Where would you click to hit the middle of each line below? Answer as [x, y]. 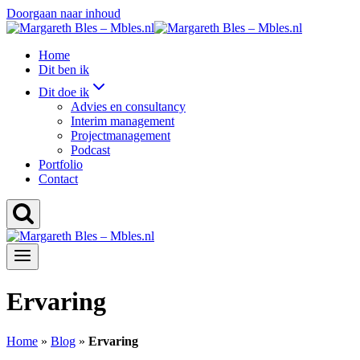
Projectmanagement [121, 135]
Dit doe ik [64, 92]
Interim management [123, 121]
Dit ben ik [64, 70]
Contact [58, 179]
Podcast [90, 150]
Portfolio [61, 164]
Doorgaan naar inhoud [63, 13]
